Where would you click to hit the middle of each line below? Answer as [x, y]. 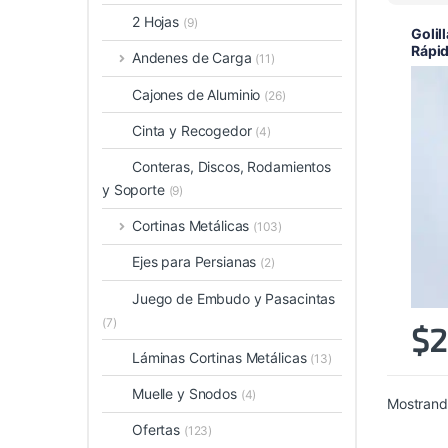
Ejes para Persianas [196, 262]
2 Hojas [157, 22]
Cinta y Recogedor [194, 130]
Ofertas [158, 430]
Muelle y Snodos [186, 393]
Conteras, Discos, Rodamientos [231, 167]
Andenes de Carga [193, 58]
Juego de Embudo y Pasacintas [234, 298]
